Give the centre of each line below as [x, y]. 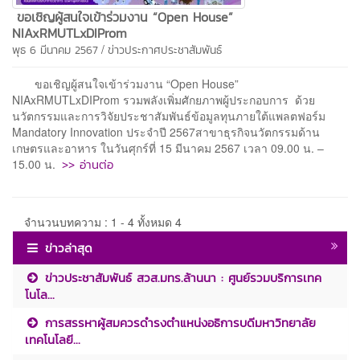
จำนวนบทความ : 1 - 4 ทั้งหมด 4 [103, 221]
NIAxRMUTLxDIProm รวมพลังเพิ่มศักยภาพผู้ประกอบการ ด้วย [164, 99]
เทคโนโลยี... [53, 339]
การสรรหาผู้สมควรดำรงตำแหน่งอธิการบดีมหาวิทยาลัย [178, 322]
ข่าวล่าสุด [69, 247]
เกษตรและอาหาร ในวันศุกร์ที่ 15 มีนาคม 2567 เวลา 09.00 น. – [168, 147]
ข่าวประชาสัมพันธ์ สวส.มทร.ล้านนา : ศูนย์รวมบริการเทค [181, 277]
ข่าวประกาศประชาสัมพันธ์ [165, 50]
